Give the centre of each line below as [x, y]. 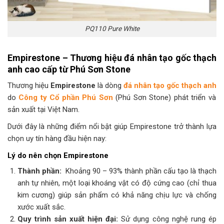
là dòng [109, 85]
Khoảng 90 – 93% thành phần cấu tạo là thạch [140, 171]
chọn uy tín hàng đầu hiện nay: [57, 138]
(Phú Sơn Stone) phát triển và [164, 97]
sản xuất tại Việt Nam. [43, 109]
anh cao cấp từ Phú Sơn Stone [69, 69]
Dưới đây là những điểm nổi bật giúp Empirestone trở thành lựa [112, 126]
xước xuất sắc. [41, 207]
